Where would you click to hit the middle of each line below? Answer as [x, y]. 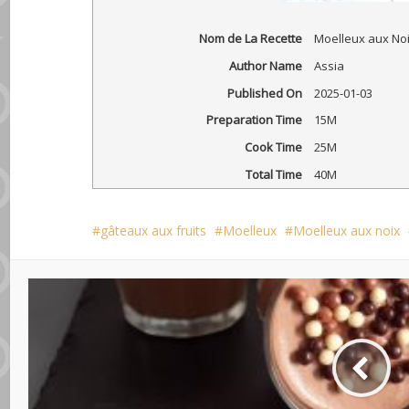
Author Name [265, 66]
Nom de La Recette [250, 39]
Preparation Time [254, 120]
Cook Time [273, 147]
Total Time [273, 175]
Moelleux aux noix [347, 231]
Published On [264, 93]
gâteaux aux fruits [154, 231]
